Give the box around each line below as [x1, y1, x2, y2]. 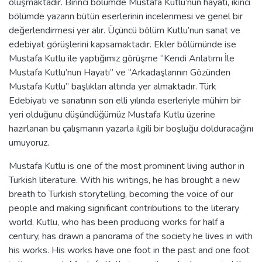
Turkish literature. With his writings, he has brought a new [9, 173, 240, 187]
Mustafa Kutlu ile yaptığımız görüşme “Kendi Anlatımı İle [9, 51, 235, 65]
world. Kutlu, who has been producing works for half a [9, 215, 225, 229]
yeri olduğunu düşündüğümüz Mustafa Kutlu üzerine [9, 108, 215, 121]
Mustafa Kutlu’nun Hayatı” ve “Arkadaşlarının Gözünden [9, 65, 230, 79]
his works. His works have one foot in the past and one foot [9, 243, 250, 257]
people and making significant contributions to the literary [9, 201, 239, 215]
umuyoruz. [9, 136, 49, 149]
